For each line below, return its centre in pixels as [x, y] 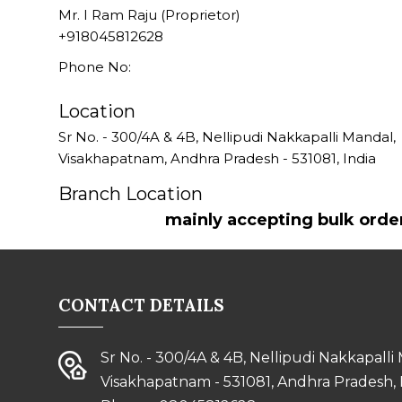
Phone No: [95, 67]
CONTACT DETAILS [141, 305]
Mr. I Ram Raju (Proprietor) [149, 15]
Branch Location [131, 194]
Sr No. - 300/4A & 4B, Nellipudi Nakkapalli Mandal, [227, 137]
